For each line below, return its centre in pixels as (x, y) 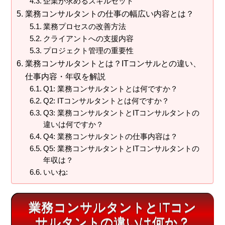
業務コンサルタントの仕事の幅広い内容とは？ (109, 14)
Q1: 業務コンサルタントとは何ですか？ (110, 89)
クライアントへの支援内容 (88, 39)
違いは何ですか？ (73, 125)
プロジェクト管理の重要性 (88, 51)
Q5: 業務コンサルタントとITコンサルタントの (121, 149)
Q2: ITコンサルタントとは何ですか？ (106, 101)
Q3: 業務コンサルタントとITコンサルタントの (121, 113)
